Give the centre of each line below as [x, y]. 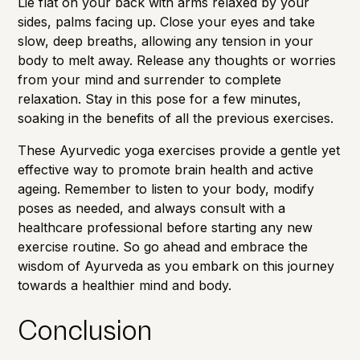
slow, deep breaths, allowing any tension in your [166, 41]
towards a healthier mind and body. [125, 285]
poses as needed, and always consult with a [152, 208]
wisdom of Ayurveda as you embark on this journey [176, 266]
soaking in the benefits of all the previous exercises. [176, 118]
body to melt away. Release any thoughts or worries [177, 60]
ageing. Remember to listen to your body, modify [166, 188]
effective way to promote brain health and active [166, 169]
